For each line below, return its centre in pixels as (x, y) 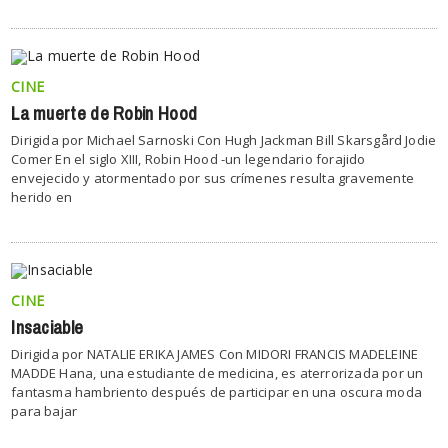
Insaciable (47, 327)
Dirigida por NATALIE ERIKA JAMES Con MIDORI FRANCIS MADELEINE (215, 353)
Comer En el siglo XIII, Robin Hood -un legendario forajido (188, 158)
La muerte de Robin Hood (104, 113)
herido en (41, 196)
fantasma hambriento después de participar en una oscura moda (216, 391)
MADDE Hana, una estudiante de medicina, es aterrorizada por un (217, 372)
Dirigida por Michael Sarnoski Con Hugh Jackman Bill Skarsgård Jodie (224, 139)
